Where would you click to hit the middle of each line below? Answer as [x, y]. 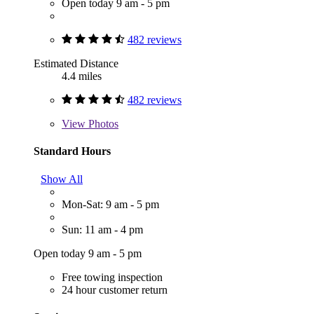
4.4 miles [82, 76]
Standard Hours [72, 151]
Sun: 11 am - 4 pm [102, 229]
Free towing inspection [112, 277]
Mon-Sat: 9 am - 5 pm [110, 204]
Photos [102, 124]
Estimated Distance [76, 64]
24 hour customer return [115, 289]
